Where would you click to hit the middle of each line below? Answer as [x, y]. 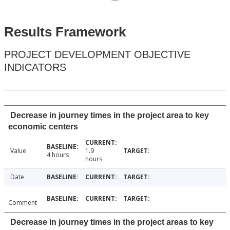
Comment [23, 203]
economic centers [43, 127]
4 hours [57, 155]
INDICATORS [35, 68]
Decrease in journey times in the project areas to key [112, 222]
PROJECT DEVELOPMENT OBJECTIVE [97, 55]
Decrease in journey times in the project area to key [110, 116]
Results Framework [65, 32]
